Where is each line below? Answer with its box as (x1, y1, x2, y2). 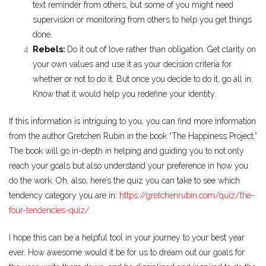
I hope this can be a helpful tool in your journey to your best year (9, 232, 245, 242)
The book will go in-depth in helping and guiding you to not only (9, 145, 244, 156)
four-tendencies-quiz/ (9, 205, 90, 215)
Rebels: (33, 44, 67, 54)
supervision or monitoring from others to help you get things (33, 14, 252, 24)
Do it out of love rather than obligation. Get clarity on (67, 44, 256, 54)
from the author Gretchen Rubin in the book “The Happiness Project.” (9, 131, 257, 141)
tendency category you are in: (9, 190, 119, 200)
